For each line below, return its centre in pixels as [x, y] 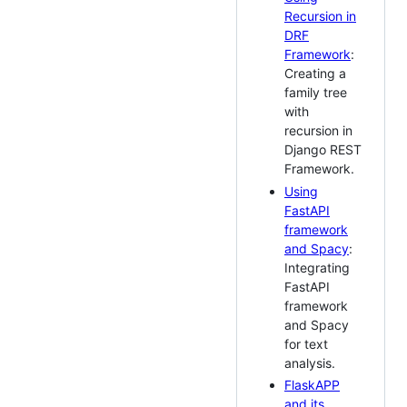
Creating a [315, 74]
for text [306, 343]
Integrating [317, 267]
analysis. [310, 362]
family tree [316, 93]
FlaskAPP [312, 385]
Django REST [323, 150]
